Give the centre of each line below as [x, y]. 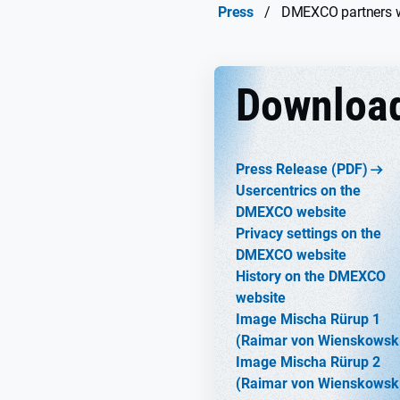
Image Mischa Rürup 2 [308, 362]
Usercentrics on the [298, 191]
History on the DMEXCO [311, 276]
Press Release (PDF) [302, 169]
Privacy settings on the [308, 233]
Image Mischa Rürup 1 [308, 319]
